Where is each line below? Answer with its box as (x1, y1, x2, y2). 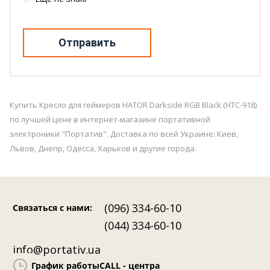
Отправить (58, 36, 116, 49)
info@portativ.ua (13, 242, 101, 257)
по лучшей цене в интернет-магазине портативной (10, 113, 210, 125)
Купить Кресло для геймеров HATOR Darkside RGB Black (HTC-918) (10, 99, 257, 110)
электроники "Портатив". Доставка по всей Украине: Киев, (10, 128, 238, 139)
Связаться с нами (13, 201, 90, 213)
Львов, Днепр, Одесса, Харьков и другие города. (10, 142, 196, 154)
